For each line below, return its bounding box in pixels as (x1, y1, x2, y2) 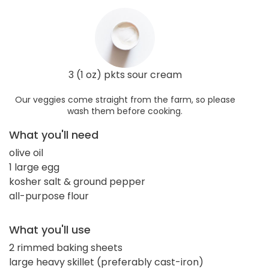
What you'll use (9, 222, 91, 237)
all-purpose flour (9, 189, 89, 203)
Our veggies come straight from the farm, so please (14, 93, 235, 106)
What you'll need (9, 127, 98, 142)
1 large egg (9, 160, 59, 174)
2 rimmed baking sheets (9, 240, 122, 255)
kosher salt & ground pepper (9, 174, 145, 189)
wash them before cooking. (67, 104, 183, 117)
